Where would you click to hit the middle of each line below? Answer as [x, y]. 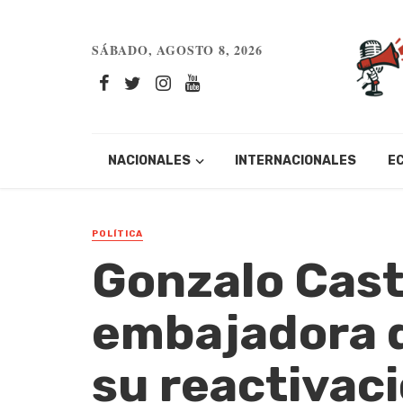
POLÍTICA [117, 234]
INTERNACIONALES [296, 161]
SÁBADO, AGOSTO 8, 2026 [177, 50]
